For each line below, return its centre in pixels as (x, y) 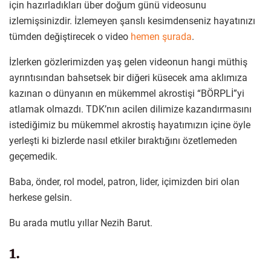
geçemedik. (33, 156)
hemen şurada (161, 36)
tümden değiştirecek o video (70, 36)
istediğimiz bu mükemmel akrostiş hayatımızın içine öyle (130, 125)
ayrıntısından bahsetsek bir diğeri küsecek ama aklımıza (128, 77)
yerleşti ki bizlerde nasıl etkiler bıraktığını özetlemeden (123, 140)
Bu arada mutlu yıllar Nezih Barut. (81, 223)
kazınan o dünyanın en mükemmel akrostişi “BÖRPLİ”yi (127, 93)
